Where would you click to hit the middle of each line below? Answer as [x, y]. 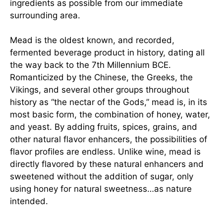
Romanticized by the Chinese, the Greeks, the [101, 78]
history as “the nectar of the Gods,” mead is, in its [109, 102]
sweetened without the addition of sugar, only [102, 177]
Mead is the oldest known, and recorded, [92, 40]
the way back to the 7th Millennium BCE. [90, 65]
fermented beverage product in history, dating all [107, 53]
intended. [29, 201]
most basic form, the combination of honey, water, [110, 115]
